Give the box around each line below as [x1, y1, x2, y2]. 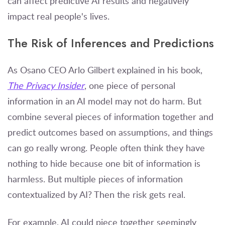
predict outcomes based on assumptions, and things [8, 126, 213, 139]
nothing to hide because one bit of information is [8, 157, 200, 170]
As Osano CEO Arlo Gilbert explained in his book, [8, 64, 202, 76]
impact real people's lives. [8, 10, 109, 23]
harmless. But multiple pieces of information [8, 173, 183, 185]
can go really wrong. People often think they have [8, 142, 205, 154]
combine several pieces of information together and [8, 110, 213, 123]
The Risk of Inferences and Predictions [8, 35, 214, 52]
